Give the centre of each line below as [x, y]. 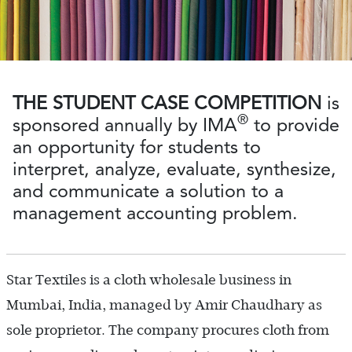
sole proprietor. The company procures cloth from [168, 330]
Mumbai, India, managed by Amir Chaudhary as [164, 305]
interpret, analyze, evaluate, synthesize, [174, 169]
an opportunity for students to [137, 147]
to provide [294, 125]
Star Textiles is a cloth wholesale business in [149, 280]
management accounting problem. [155, 213]
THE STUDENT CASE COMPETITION [170, 103]
